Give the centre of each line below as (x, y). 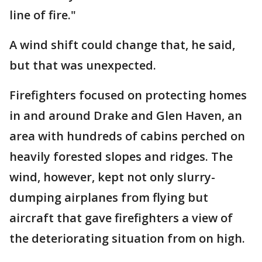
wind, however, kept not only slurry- (112, 177)
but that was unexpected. (83, 65)
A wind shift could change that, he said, (122, 45)
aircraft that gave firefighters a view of (121, 218)
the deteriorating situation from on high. (127, 238)
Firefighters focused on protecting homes (128, 95)
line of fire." (43, 15)
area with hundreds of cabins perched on (127, 136)
